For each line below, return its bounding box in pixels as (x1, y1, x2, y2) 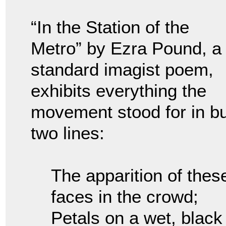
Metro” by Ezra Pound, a (31, 38, 221, 59)
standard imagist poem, (31, 60, 213, 80)
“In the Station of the (31, 17, 189, 37)
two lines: (31, 123, 104, 143)
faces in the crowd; (51, 187, 198, 207)
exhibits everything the (31, 81, 206, 101)
